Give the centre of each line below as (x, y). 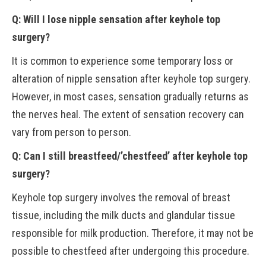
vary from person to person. (72, 132)
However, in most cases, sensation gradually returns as (130, 96)
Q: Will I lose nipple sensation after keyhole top (116, 19)
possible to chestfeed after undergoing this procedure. (131, 251)
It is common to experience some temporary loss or (123, 61)
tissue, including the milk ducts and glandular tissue (123, 215)
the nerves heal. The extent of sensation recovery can (128, 114)
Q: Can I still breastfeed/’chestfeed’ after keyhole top (130, 156)
